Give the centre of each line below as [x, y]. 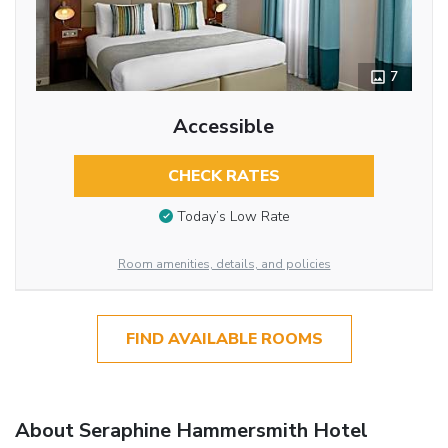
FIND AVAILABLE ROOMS [224, 338]
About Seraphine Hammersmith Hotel [191, 430]
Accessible [224, 126]
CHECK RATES [223, 175]
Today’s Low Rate [233, 217]
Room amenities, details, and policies [224, 263]
